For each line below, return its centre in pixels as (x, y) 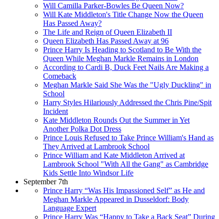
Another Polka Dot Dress (82, 129)
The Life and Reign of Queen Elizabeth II (108, 32)
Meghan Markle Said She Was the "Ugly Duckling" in (127, 85)
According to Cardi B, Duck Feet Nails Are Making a (126, 67)
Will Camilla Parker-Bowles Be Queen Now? (113, 5)
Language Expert (70, 208)
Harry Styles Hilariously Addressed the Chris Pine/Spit (127, 102)
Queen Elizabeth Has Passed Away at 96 (106, 41)
